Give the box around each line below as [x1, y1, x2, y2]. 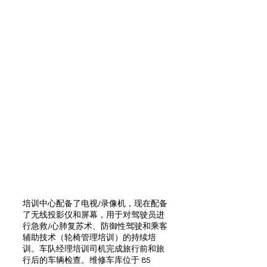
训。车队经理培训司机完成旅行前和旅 [23, 245, 164, 253]
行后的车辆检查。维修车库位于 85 [23, 256, 151, 265]
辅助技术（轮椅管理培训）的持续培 [23, 234, 156, 242]
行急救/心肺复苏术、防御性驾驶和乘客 [23, 222, 167, 231]
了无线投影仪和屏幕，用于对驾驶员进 [23, 211, 164, 219]
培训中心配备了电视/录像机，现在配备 [23, 200, 167, 208]
